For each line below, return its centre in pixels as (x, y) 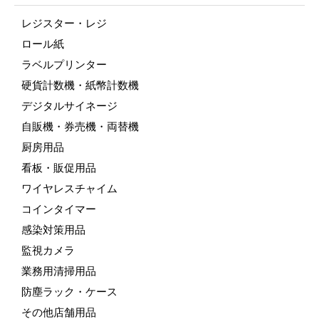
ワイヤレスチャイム (69, 188)
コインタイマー (59, 209)
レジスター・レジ (64, 23)
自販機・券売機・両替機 (80, 126)
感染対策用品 (53, 230)
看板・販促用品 (59, 168)
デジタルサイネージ (69, 106)
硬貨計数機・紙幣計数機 (80, 85)
